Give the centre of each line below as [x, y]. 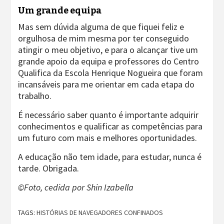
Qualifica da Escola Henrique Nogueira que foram [110, 73]
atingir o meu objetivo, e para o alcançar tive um [108, 50]
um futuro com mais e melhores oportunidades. [107, 138]
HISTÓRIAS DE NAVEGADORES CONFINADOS [100, 212]
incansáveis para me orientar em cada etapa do [106, 84]
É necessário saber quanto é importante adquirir [108, 115]
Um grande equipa [60, 10]
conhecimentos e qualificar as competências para [110, 126]
